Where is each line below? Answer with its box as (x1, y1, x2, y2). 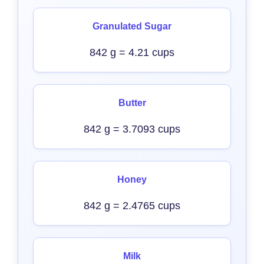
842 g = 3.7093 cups (84, 123, 180, 135)
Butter (118, 98, 146, 108)
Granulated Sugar (93, 21, 171, 31)
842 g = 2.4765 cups (84, 200, 180, 212)
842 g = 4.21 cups (90, 47, 174, 58)
